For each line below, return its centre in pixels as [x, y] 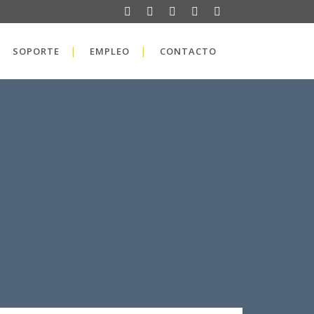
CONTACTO [188, 51]
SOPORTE [36, 51]
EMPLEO [110, 51]
